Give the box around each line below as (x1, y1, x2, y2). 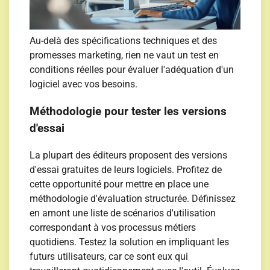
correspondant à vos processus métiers (30, 221, 196, 233)
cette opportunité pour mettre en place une (30, 178, 209, 190)
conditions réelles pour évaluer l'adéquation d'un (30, 64, 234, 76)
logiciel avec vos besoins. (30, 78, 138, 90)
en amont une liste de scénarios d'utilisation (30, 207, 216, 219)
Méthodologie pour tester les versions (30, 104, 227, 118)
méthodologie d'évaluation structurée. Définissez (30, 192, 236, 204)
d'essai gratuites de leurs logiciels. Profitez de (30, 163, 222, 175)
